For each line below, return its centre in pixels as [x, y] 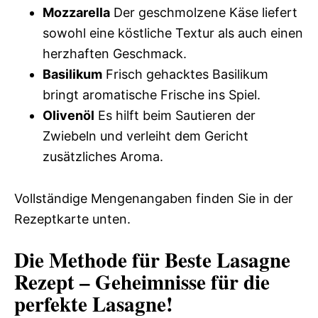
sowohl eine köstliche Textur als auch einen [173, 33]
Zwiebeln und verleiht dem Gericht [146, 136]
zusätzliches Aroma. [103, 157]
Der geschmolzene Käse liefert [204, 13]
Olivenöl [68, 116]
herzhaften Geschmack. [115, 54]
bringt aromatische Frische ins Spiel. [152, 95]
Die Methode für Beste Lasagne [152, 260]
